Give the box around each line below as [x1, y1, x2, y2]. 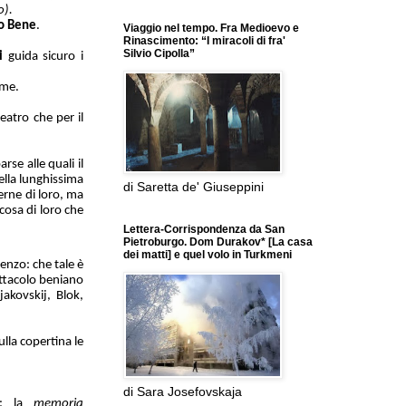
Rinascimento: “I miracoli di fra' [123, 34, 285, 48]
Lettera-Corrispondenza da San [123, 223, 285, 237]
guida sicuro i [7, 49, 84, 63]
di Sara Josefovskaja [123, 384, 242, 400]
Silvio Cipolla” [123, 47, 195, 61]
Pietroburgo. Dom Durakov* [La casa [123, 236, 313, 249]
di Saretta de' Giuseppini [123, 179, 264, 195]
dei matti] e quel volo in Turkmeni [123, 248, 292, 262]
